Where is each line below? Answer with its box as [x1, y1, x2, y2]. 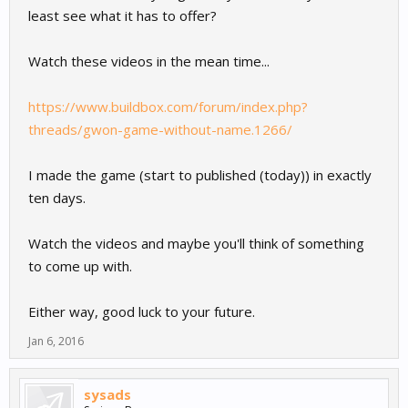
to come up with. [28, 257, 132, 276]
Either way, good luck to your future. [28, 302, 255, 321]
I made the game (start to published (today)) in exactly [28, 166, 372, 185]
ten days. [28, 189, 86, 208]
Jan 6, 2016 [28, 333, 84, 350]
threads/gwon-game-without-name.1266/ [28, 120, 292, 139]
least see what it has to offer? [28, 6, 217, 25]
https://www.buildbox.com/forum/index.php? [28, 97, 308, 117]
